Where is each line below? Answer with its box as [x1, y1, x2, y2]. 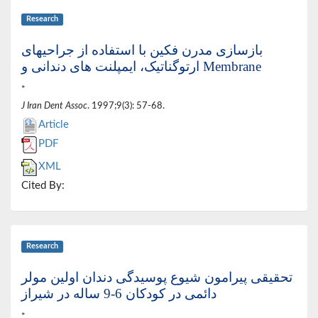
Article [38, 119, 69, 131]
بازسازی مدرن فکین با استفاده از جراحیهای [21, 43, 263, 58]
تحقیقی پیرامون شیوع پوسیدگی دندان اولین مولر [21, 270, 292, 285]
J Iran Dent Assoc [21, 102, 87, 111]
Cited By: [21, 180, 65, 192]
